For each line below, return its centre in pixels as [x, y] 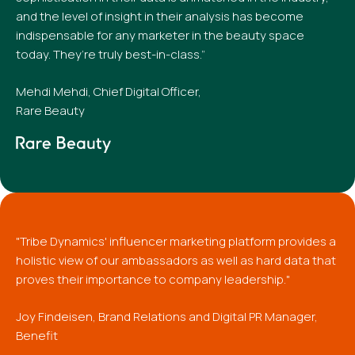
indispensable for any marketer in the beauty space [160, 35]
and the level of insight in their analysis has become [160, 16]
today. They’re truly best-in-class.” [111, 54]
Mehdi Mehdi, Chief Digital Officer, [109, 92]
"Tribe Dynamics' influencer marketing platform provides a [176, 241]
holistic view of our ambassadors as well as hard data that [176, 260]
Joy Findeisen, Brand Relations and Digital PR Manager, [167, 317]
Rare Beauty [50, 111]
